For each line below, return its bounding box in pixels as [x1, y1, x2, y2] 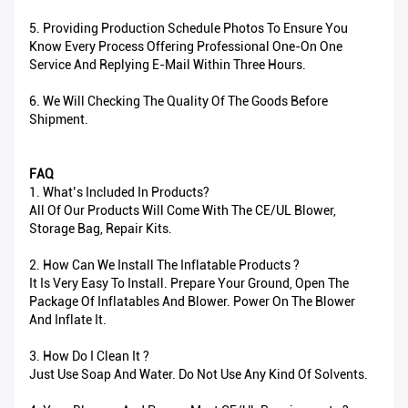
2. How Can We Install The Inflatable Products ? [29, 258, 300, 273]
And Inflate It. [29, 312, 107, 328]
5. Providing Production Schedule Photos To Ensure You [29, 21, 348, 36]
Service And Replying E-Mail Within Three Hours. [29, 57, 306, 73]
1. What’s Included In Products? [29, 185, 209, 200]
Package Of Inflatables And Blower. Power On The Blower [29, 294, 355, 310]
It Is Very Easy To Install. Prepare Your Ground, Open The [29, 276, 349, 291]
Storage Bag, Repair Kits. [29, 221, 172, 237]
